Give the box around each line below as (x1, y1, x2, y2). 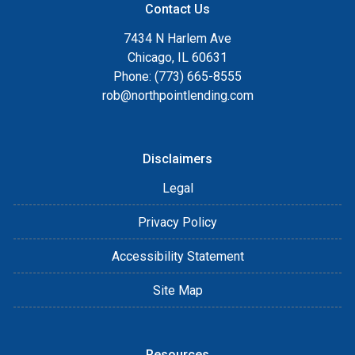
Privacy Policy (138, 214, 217, 230)
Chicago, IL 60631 (128, 49, 227, 65)
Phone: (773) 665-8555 (113, 68, 242, 84)
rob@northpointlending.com (101, 87, 254, 103)
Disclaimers (143, 151, 212, 166)
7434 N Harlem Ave (124, 30, 231, 46)
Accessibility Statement (111, 248, 244, 264)
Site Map (152, 282, 203, 298)
